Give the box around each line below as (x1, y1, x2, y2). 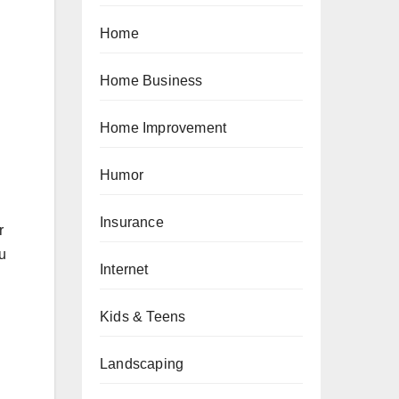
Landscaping (100, 356, 184, 371)
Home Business (100, 73, 203, 88)
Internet (100, 262, 149, 277)
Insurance (100, 215, 164, 230)
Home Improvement (100, 120, 227, 135)
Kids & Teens (100, 309, 186, 324)
